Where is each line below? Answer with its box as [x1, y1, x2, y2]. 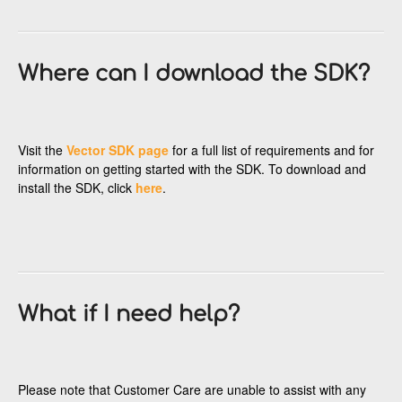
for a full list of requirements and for [169, 140, 374, 159]
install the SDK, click [18, 178, 135, 197]
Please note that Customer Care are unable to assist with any [18, 380, 366, 399]
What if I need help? [18, 301, 240, 327]
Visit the [18, 140, 66, 159]
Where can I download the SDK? [18, 61, 370, 86]
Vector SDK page [66, 140, 169, 159]
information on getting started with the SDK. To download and [18, 159, 366, 178]
